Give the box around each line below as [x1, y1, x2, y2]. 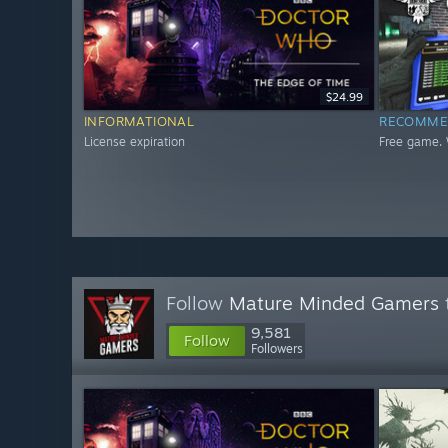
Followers [251, 341, 303, 356]
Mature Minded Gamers [229, 291, 439, 315]
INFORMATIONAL [84, 113, 195, 130]
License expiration [84, 134, 185, 150]
